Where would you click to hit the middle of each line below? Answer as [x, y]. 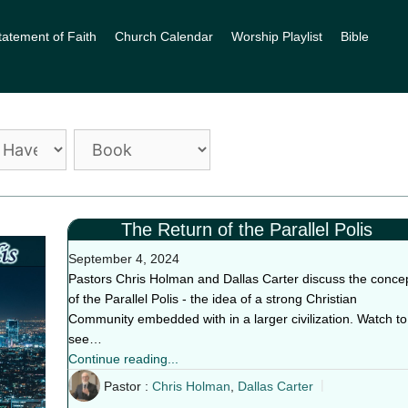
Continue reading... [123, 359]
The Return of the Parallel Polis [246, 229]
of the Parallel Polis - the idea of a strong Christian [212, 299]
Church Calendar [164, 36]
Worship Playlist [277, 36]
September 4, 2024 [123, 259]
